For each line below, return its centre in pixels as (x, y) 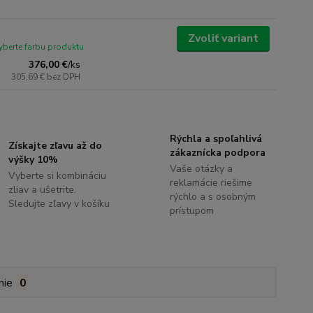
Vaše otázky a (201, 168)
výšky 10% (34, 159)
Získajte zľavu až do (56, 145)
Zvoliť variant (223, 38)
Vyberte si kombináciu (58, 175)
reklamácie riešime (211, 182)
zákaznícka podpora (217, 152)
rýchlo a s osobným (212, 196)
